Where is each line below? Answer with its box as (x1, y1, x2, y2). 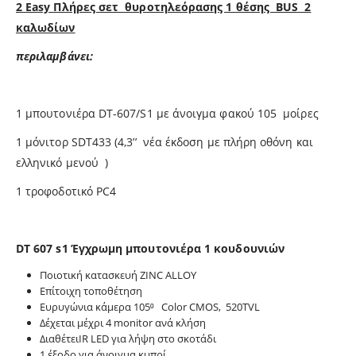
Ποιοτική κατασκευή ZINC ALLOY (39, 268, 196, 283)
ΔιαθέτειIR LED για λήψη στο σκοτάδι (39, 331, 216, 346)
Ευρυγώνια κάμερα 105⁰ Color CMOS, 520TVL (39, 300, 260, 315)
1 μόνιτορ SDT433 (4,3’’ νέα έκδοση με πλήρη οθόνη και (16, 134, 313, 150)
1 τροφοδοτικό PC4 (16, 184, 117, 199)
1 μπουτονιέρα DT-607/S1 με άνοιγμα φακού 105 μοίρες (16, 106, 319, 122)
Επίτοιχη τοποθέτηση (39, 284, 142, 299)
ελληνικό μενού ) (16, 155, 109, 171)
